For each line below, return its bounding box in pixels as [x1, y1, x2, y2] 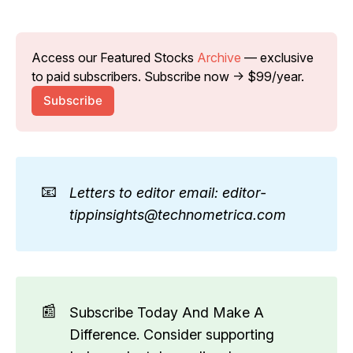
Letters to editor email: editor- [69, 184, 266, 201]
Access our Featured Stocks [32, 49, 197, 65]
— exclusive [241, 49, 314, 65]
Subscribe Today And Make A [69, 303, 264, 321]
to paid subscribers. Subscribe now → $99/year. [32, 68, 304, 84]
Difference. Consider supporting [69, 325, 274, 343]
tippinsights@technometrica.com [69, 206, 286, 223]
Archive [197, 49, 241, 65]
